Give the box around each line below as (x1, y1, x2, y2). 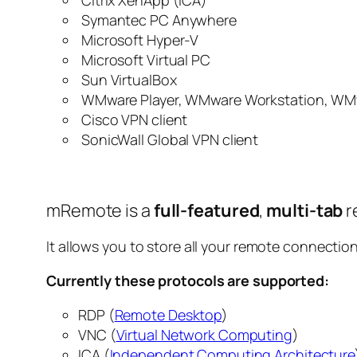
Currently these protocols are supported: (46, 271, 329, 291)
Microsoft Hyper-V (78, 30, 199, 50)
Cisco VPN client (78, 110, 188, 130)
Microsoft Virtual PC (78, 50, 210, 70)
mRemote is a (46, 198, 154, 222)
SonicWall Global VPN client (78, 130, 259, 150)
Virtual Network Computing (116, 325, 292, 345)
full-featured (153, 198, 260, 222)
